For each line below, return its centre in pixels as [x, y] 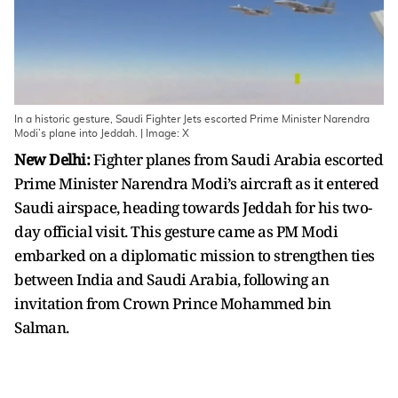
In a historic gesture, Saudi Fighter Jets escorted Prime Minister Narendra [192, 119]
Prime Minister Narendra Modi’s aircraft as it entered [197, 183]
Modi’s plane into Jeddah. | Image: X [102, 133]
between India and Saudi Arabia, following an [171, 279]
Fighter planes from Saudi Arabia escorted [238, 159]
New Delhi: [54, 159]
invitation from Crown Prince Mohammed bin [173, 303]
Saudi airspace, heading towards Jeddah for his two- [193, 207]
